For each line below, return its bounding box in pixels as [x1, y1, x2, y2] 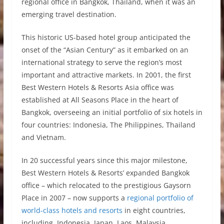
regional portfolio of [126, 192, 193, 202]
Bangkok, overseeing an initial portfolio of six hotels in [21, 107, 202, 117]
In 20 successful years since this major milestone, [21, 155, 187, 165]
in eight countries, [122, 205, 185, 215]
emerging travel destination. [21, 9, 116, 19]
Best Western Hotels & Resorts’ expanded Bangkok [21, 167, 189, 177]
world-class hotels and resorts [21, 205, 122, 215]
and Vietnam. [21, 132, 66, 142]
